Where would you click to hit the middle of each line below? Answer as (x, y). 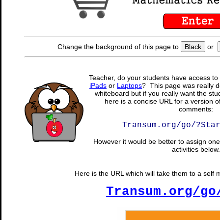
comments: (196, 109)
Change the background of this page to (119, 46)
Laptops (129, 85)
